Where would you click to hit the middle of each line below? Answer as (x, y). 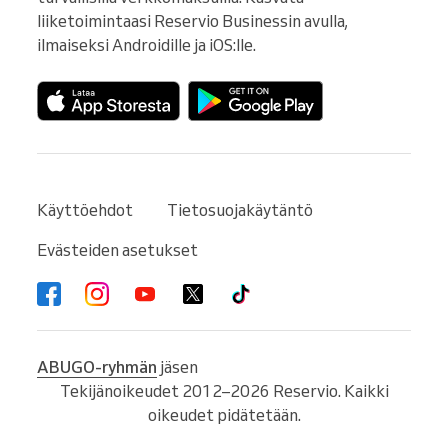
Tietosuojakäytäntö (240, 210)
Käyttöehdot (85, 210)
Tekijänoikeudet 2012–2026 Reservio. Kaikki (224, 391)
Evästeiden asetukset (117, 250)
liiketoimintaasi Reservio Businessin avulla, (192, 21)
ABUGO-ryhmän (97, 367)
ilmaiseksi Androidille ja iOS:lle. (146, 45)
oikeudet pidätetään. (224, 415)
